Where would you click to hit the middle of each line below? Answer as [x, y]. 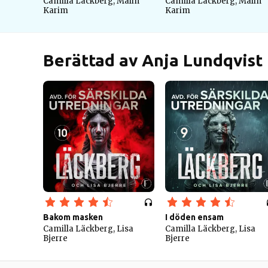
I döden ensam [194, 217]
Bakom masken [73, 217]
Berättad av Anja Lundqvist [153, 60]
